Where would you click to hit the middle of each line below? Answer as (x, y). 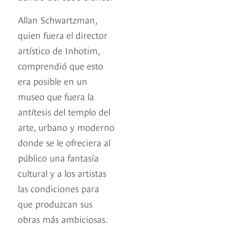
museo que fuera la (56, 96)
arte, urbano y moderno (66, 127)
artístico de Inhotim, (59, 50)
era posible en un (53, 81)
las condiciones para (59, 188)
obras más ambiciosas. (63, 219)
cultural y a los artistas (62, 173)
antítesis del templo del (64, 111)
